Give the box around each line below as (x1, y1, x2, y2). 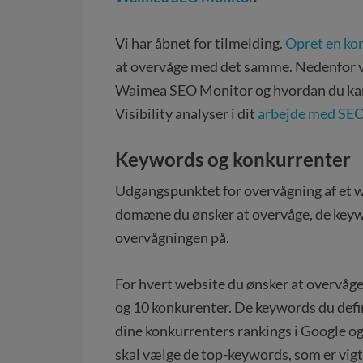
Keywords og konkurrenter (115, 147, 351, 171)
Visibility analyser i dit (115, 105, 258, 122)
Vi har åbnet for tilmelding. (115, 34, 285, 52)
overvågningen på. (115, 228, 229, 246)
